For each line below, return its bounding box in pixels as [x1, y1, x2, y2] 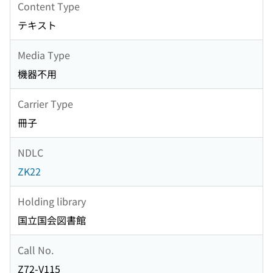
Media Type [18, 47, 70, 62]
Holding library [18, 193, 86, 208]
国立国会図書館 [18, 213, 86, 228]
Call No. [18, 242, 54, 257]
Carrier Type [18, 96, 73, 111]
